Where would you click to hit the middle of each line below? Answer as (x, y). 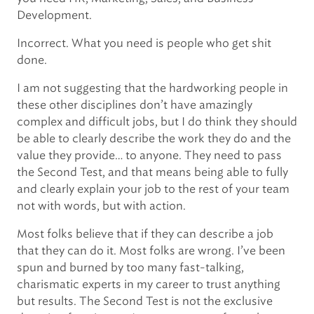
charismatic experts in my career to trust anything (149, 284)
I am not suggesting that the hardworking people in (152, 88)
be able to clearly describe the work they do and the (154, 138)
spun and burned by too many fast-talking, (130, 267)
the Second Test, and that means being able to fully (152, 172)
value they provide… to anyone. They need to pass (149, 155)
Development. (54, 15)
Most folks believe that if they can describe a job (145, 234)
